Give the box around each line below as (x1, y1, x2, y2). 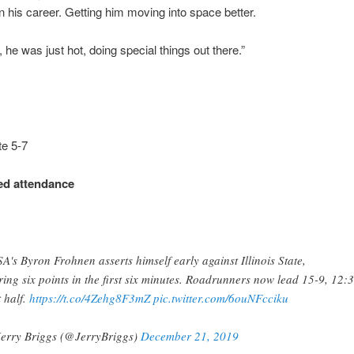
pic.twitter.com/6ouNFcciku (153, 290, 288, 307)
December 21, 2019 (140, 328, 239, 345)
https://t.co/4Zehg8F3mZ (28, 290, 150, 307)
